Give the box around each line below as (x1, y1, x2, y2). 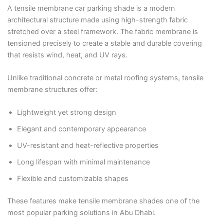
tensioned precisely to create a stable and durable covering (7, 38, 202, 48)
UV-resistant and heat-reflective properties (17, 141, 159, 150)
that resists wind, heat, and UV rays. (7, 50, 127, 59)
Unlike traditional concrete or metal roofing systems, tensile (7, 73, 203, 83)
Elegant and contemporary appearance (17, 125, 146, 134)
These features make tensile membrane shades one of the (7, 197, 200, 206)
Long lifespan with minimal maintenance (17, 158, 150, 167)
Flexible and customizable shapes (17, 174, 128, 183)
